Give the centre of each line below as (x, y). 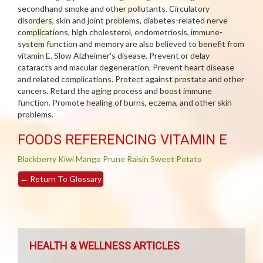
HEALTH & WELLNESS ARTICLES (104, 246)
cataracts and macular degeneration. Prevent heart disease (126, 67)
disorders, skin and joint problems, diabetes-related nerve (123, 20)
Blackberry (37, 159)
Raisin (138, 159)
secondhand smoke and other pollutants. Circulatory (114, 9)
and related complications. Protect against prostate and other (131, 79)
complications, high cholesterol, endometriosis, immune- (120, 32)
